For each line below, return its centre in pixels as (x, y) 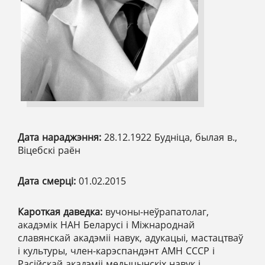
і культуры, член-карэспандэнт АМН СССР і (116, 251)
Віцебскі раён (49, 150)
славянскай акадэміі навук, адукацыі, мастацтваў (130, 237)
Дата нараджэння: (61, 137)
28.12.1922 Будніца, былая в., (171, 137)
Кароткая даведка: (62, 211)
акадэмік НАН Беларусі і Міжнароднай (106, 224)
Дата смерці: (48, 181)
